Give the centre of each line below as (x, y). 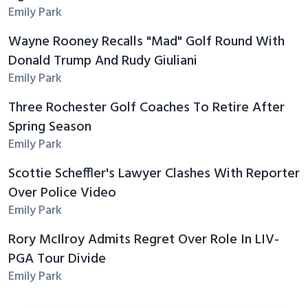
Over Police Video (62, 193)
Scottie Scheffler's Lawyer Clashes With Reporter (154, 174)
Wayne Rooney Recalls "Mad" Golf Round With (146, 42)
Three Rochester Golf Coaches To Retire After (146, 108)
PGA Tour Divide (57, 259)
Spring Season (50, 127)
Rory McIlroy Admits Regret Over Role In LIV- (144, 240)
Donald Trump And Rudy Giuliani (103, 61)
